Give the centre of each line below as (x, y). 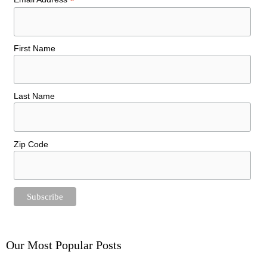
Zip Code (31, 144)
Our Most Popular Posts (64, 245)
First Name (34, 49)
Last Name (34, 96)
